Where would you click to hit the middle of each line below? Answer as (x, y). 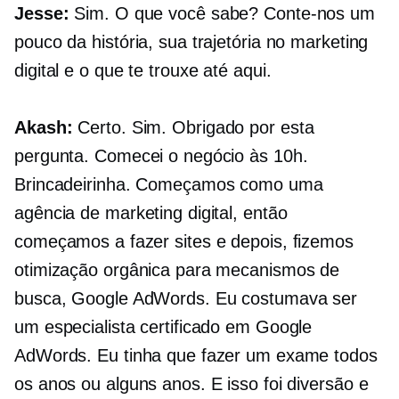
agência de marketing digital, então (151, 213)
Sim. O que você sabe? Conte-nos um (222, 14)
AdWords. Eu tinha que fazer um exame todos (196, 356)
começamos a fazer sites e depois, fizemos (184, 242)
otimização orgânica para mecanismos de (177, 270)
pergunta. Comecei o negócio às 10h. (161, 156)
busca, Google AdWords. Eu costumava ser (186, 299)
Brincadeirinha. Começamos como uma (169, 185)
